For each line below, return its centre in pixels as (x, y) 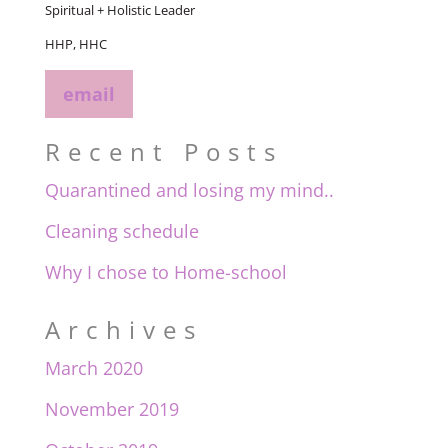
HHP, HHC (75, 44)
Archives (123, 330)
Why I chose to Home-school (165, 272)
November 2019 (111, 409)
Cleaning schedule (121, 231)
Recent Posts (163, 152)
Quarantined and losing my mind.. (189, 190)
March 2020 (93, 368)
